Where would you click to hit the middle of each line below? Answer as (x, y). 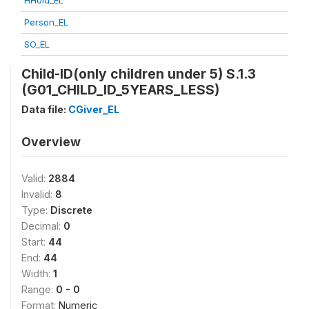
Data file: (45, 109)
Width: (37, 273)
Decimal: (42, 226)
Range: (39, 289)
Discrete (71, 210)
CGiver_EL (94, 109)
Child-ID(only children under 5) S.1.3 (139, 74)
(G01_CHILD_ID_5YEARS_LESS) (120, 90)
